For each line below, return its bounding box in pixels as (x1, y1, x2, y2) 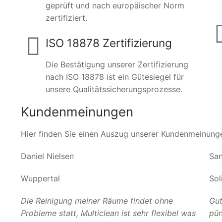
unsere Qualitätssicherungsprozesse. (46, 84, 182, 94)
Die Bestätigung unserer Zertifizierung (46, 59, 188, 69)
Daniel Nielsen (21, 151, 74, 161)
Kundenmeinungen (21, 104, 133, 119)
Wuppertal (21, 173, 60, 183)
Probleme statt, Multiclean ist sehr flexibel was (21, 208, 196, 218)
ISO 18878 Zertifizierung (46, 36, 172, 50)
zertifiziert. (46, 13, 87, 23)
